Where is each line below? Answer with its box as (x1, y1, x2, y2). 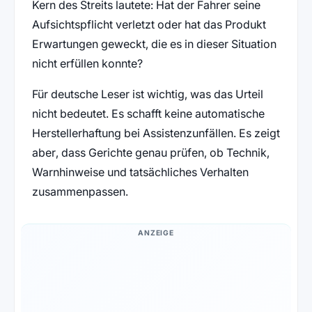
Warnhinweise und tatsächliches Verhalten (31, 165, 249, 180)
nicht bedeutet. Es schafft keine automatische (31, 107, 265, 121)
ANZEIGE (138, 228, 174, 237)
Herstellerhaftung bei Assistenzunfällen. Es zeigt (31, 126, 280, 141)
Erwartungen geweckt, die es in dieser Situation (31, 37, 276, 52)
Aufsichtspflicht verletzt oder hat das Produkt (31, 17, 266, 32)
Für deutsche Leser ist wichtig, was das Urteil (31, 87, 263, 102)
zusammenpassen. (31, 185, 128, 199)
